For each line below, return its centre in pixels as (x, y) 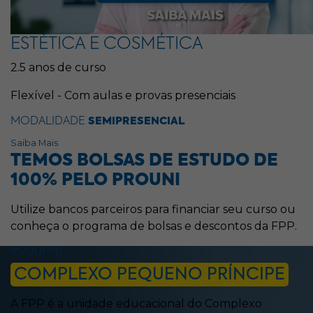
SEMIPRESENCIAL (137, 121)
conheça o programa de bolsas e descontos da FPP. (154, 226)
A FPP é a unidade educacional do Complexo (136, 304)
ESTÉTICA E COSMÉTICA (107, 44)
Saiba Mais (34, 143)
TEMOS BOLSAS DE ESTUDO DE (144, 161)
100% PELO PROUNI (95, 180)
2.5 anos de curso (58, 67)
